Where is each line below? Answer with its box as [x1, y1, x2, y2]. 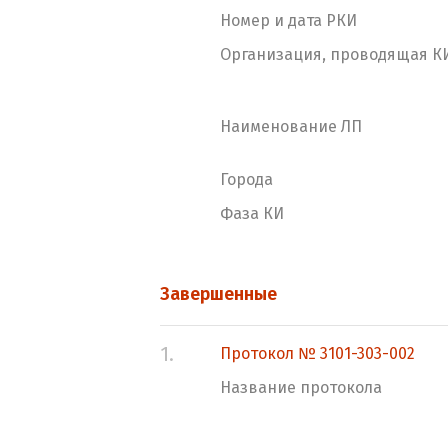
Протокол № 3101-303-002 [220, 344, 415, 363]
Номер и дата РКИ [220, 11, 357, 30]
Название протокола [220, 378, 382, 397]
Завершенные [160, 283, 277, 305]
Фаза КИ [220, 204, 284, 223]
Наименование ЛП [220, 117, 362, 136]
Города [220, 170, 273, 189]
